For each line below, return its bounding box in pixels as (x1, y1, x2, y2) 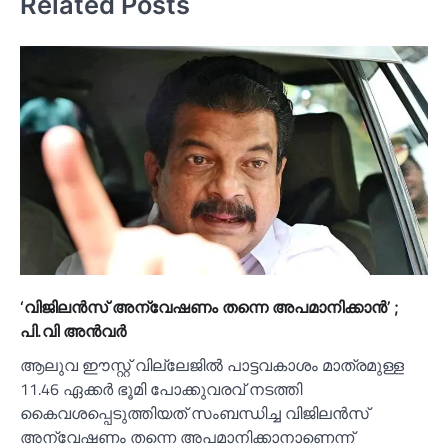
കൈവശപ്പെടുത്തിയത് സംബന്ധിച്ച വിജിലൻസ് (20, 401, 369, 426)
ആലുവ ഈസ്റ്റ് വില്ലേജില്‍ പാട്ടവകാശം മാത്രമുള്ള (20, 353, 404, 378)
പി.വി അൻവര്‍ (20, 321, 126, 342)
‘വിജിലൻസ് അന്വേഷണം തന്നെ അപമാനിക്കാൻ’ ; (20, 297, 399, 318)
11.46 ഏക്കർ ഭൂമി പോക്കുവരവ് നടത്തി (20, 377, 302, 402)
